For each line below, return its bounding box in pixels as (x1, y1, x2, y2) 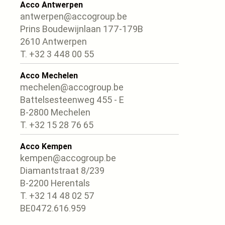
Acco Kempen (20, 141, 72, 151)
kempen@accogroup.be (20, 152, 116, 164)
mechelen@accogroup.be (20, 81, 124, 93)
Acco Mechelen (20, 70, 78, 80)
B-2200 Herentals (20, 177, 90, 189)
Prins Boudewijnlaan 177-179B (20, 23, 143, 35)
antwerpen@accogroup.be (20, 10, 127, 22)
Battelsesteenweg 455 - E (20, 93, 124, 105)
